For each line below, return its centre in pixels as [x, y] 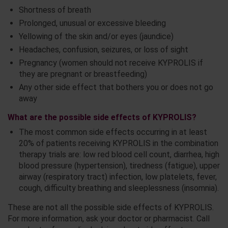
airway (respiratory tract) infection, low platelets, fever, [118, 177]
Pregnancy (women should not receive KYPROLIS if [111, 63]
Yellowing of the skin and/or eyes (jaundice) [96, 37]
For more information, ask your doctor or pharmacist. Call [109, 219]
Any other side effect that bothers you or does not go [116, 88]
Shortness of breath [55, 10]
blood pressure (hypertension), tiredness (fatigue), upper [119, 166]
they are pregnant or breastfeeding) [83, 74]
